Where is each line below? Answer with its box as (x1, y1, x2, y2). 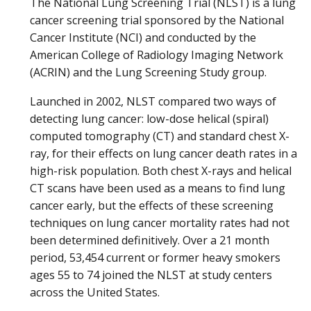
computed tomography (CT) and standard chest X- (30, 128, 289, 144)
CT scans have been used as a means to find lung (30, 180, 285, 196)
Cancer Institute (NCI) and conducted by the (30, 30, 256, 46)
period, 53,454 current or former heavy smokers (30, 249, 280, 265)
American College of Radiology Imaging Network (30, 47, 283, 63)
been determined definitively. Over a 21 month (30, 232, 269, 248)
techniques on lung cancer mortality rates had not (30, 215, 289, 230)
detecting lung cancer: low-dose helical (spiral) (30, 110, 269, 126)
